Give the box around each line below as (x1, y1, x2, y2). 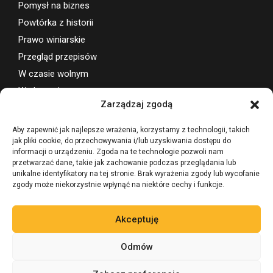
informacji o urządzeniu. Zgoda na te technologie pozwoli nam (12, 147, 224, 156)
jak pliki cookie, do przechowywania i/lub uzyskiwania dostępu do (12, 136, 231, 145)
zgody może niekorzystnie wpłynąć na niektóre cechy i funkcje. (12, 180, 224, 189)
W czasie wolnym (18, 68, 88, 79)
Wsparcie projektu (18, 119, 101, 130)
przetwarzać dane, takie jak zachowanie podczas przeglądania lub (12, 158, 236, 167)
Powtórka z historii (18, 16, 93, 28)
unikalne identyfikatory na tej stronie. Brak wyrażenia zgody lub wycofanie (12, 169, 260, 178)
